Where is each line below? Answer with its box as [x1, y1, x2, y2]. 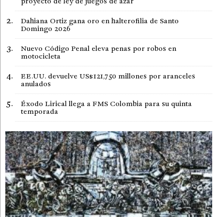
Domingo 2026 [21, 24, 70, 33]
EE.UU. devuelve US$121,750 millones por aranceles [21, 72, 195, 81]
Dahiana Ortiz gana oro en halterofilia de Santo [21, 16, 179, 26]
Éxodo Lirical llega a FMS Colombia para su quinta [21, 99, 192, 108]
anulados [21, 79, 51, 89]
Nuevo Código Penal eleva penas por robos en [21, 44, 176, 53]
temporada [21, 107, 58, 116]
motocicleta [21, 52, 61, 61]
